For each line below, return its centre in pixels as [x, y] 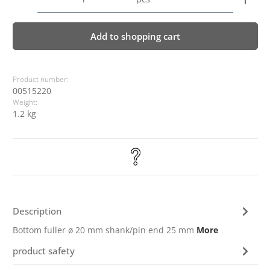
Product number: [41, 79]
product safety [44, 250]
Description [37, 211]
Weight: [25, 102]
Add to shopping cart [136, 36]
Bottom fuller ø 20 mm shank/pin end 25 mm [105, 230]
